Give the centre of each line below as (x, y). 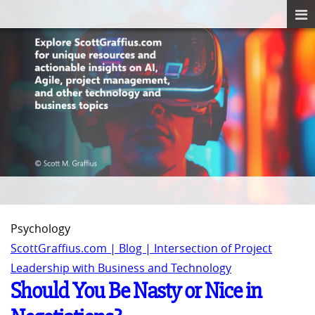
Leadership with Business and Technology (121, 268)
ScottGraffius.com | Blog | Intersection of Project (141, 249)
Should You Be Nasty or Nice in (136, 291)
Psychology (40, 229)
